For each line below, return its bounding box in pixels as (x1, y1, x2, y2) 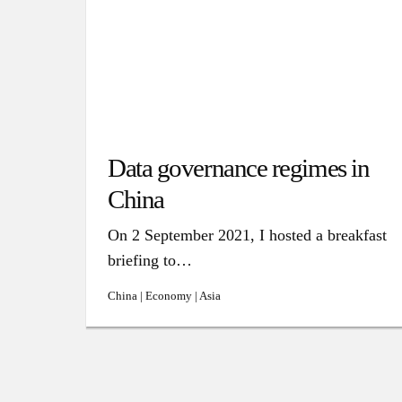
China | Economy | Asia (108, 289, 222, 302)
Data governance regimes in (108, 153, 370, 182)
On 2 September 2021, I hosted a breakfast (108, 226, 388, 244)
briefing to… (108, 251, 193, 269)
